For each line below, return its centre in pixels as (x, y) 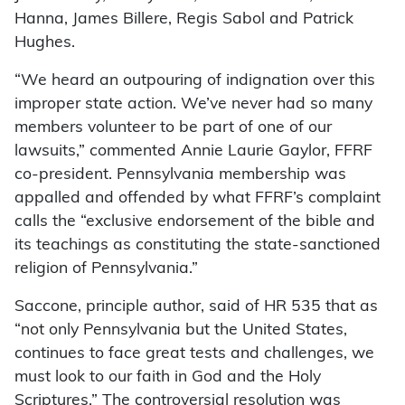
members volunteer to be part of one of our (173, 128)
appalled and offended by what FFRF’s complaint (198, 199)
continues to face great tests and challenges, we (194, 354)
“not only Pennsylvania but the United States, (181, 331)
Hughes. (45, 43)
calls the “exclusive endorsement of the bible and (195, 222)
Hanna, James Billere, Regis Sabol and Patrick (184, 20)
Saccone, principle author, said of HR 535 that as (196, 307)
